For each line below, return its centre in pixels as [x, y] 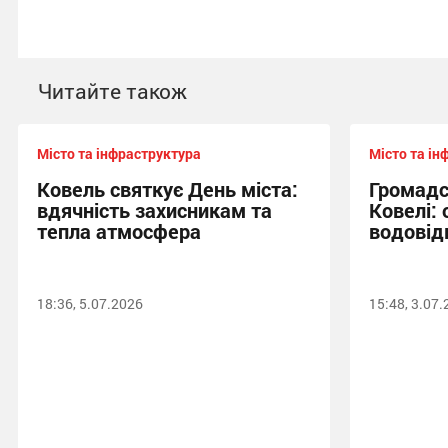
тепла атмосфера [119, 231]
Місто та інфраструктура [119, 153]
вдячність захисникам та [154, 210]
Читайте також [112, 91]
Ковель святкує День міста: [167, 189]
